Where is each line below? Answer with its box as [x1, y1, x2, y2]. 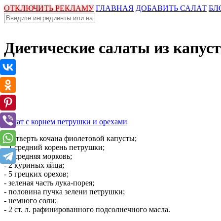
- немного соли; [4, 196, 57, 205]
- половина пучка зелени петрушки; [4, 187, 125, 196]
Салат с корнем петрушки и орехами [4, 117, 127, 126]
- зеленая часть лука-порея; [4, 179, 94, 187]
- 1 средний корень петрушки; [4, 143, 105, 151]
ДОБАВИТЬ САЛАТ [136, 4, 207, 12]
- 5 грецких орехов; [4, 170, 69, 178]
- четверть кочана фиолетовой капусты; [4, 134, 137, 143]
